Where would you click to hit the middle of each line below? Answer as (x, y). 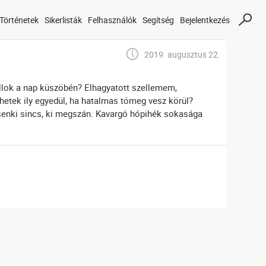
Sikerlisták (63, 20)
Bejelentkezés (205, 20)
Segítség (158, 20)
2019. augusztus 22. (182, 55)
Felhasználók (112, 20)
